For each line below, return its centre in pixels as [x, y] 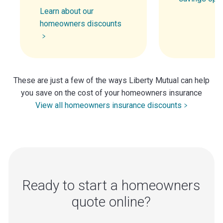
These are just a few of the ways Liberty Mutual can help [111, 80]
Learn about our [67, 11]
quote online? [111, 202]
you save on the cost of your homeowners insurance [111, 93]
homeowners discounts [81, 23]
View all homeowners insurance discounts [109, 105]
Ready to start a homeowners [111, 185]
